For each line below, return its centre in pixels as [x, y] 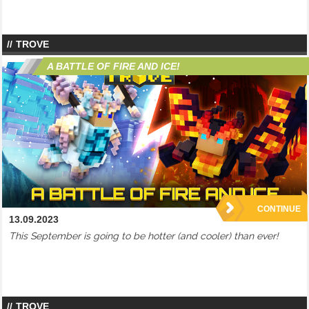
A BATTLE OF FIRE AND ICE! [113, 66]
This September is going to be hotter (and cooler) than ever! [144, 236]
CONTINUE [279, 209]
